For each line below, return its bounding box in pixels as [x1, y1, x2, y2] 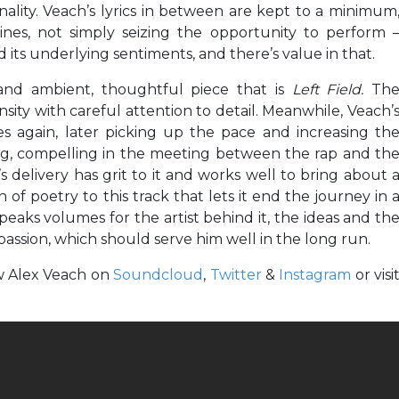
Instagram [279, 265, 352, 283]
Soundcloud [113, 265, 204, 283]
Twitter [209, 265, 262, 283]
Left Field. [291, 80, 371, 98]
